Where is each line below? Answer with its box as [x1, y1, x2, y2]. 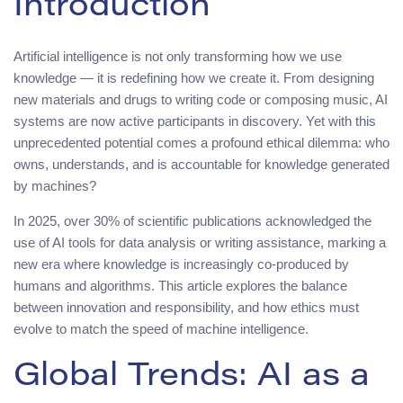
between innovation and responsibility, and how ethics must [13, 299, 359, 315]
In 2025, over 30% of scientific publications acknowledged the [13, 212, 372, 228]
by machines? [13, 177, 96, 193]
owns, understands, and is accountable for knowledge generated [13, 156, 390, 172]
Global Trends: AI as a [13, 361, 370, 394]
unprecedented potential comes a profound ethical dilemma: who [13, 134, 390, 150]
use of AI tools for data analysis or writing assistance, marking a [13, 234, 386, 250]
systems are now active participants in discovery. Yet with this [13, 112, 376, 129]
